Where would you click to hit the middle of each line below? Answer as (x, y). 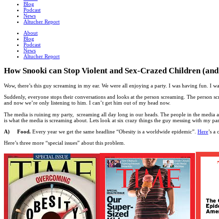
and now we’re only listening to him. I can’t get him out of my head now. (87, 103)
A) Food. (17, 131)
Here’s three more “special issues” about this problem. (65, 143)
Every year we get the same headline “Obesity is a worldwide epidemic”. (114, 131)
